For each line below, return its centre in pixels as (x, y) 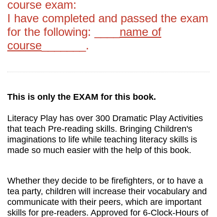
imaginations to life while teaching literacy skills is (102, 139)
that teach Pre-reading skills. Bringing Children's (100, 129)
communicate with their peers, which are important (104, 202)
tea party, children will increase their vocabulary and (107, 191)
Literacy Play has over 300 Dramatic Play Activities (105, 118)
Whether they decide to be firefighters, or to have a (105, 180)
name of (140, 31)
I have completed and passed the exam (108, 18)
